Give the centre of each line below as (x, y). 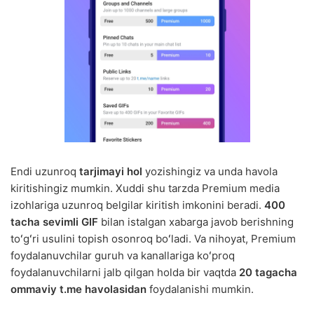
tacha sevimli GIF (54, 222)
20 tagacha (268, 273)
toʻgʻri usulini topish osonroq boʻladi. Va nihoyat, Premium (153, 239)
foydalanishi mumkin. (200, 289)
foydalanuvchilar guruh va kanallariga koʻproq (123, 256)
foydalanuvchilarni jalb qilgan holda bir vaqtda (125, 273)
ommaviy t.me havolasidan (78, 289)
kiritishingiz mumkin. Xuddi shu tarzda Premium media (145, 189)
